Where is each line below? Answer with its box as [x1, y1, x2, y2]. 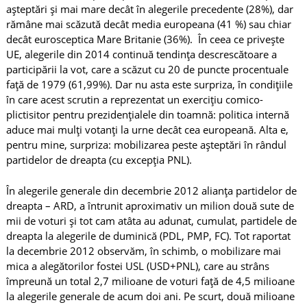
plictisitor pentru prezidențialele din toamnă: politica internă [5, 108, 289, 121]
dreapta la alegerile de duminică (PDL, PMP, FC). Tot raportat [5, 228, 291, 243]
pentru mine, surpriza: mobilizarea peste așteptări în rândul [5, 138, 286, 151]
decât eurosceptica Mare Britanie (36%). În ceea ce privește [5, 32, 284, 46]
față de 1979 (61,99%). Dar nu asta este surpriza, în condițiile [5, 77, 293, 91]
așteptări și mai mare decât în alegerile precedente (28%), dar [5, 2, 293, 16]
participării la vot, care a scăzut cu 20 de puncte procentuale [5, 62, 288, 76]
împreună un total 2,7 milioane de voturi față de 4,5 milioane [5, 273, 295, 288]
